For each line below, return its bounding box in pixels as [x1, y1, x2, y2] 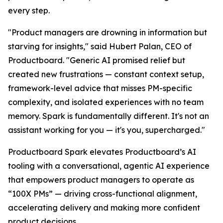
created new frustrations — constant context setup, [8, 69, 204, 79]
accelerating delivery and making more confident [8, 203, 200, 213]
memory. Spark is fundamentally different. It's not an [8, 111, 209, 121]
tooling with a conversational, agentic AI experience [8, 161, 210, 171]
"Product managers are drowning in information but [8, 27, 207, 37]
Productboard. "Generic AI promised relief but [8, 55, 185, 65]
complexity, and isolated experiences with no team [8, 97, 204, 107]
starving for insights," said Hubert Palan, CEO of [8, 41, 192, 51]
